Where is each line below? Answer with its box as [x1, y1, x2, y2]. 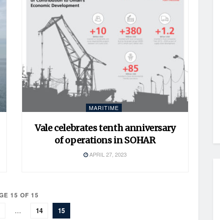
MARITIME [89, 103, 119, 111]
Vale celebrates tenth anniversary [34, 122, 176, 134]
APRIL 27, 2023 [88, 150, 127, 158]
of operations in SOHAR [55, 134, 156, 146]
